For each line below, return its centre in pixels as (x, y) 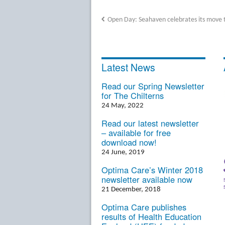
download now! (129, 142)
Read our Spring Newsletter (153, 86)
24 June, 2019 (123, 152)
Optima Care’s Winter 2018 (152, 170)
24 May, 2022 (123, 105)
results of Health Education (151, 216)
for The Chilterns (133, 95)
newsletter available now (147, 179)
